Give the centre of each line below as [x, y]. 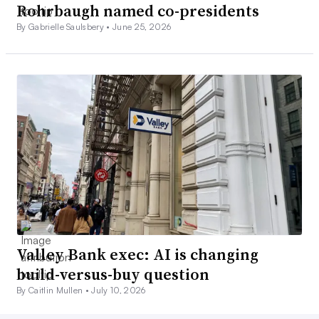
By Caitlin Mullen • [54, 291]
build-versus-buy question [113, 274]
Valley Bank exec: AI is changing [137, 255]
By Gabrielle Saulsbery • [65, 27]
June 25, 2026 [142, 27]
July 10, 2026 [119, 291]
